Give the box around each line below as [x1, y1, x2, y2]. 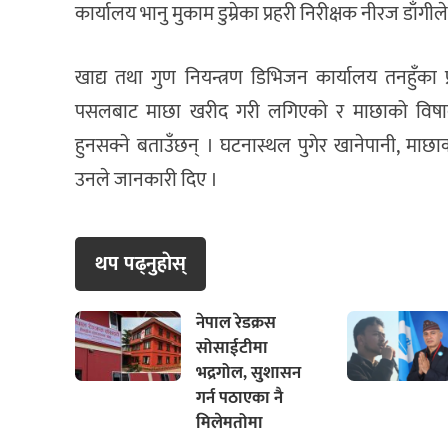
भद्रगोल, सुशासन [195, 359, 301, 387]
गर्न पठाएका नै [195, 384, 283, 412]
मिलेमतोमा [195, 409, 263, 437]
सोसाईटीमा [195, 334, 268, 362]
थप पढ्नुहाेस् [95, 247, 186, 281]
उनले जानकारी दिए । [75, 163, 218, 197]
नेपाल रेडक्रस [195, 309, 276, 337]
